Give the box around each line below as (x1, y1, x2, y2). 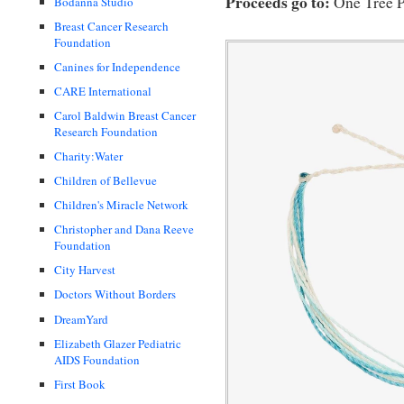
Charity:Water (54, 147, 123, 164)
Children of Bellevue (54, 172, 157, 189)
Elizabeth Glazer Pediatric (54, 335, 181, 352)
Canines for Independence (54, 58, 180, 75)
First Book (54, 375, 106, 392)
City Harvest (54, 262, 115, 279)
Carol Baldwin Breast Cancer (54, 106, 196, 124)
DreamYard (54, 310, 108, 327)
